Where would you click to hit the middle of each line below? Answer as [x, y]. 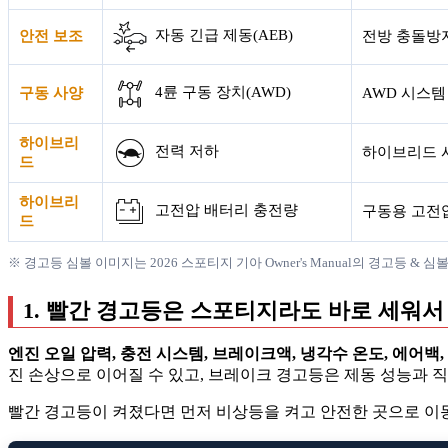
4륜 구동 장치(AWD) [223, 92]
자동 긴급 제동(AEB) [224, 35]
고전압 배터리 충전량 [226, 210]
